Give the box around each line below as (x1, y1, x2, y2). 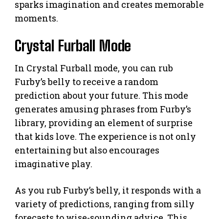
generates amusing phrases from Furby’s (15, 103, 191, 115)
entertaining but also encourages (15, 144, 159, 156)
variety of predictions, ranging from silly (15, 197, 195, 210)
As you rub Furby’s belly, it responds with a (15, 184, 201, 196)
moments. (15, 12, 58, 24)
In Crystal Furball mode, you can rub (15, 62, 173, 74)
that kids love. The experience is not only (15, 130, 196, 142)
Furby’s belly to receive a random (15, 75, 158, 88)
